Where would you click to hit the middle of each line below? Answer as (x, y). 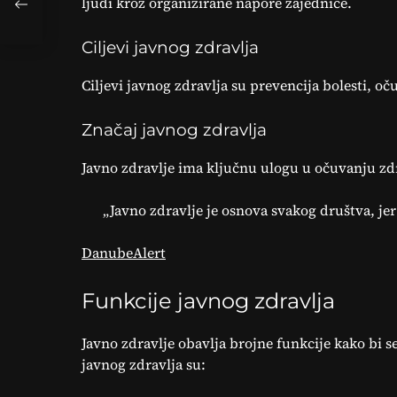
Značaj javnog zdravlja (174, 130)
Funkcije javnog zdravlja (208, 301)
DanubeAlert (124, 253)
